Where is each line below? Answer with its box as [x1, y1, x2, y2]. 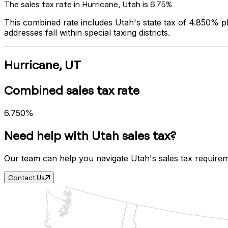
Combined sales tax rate [4, 82, 139, 98]
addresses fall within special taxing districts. [4, 27, 170, 38]
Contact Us [8, 173, 45, 182]
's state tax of [134, 17, 189, 27]
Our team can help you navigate [4, 153, 131, 164]
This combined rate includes [4, 17, 115, 27]
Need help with [4, 128, 92, 144]
